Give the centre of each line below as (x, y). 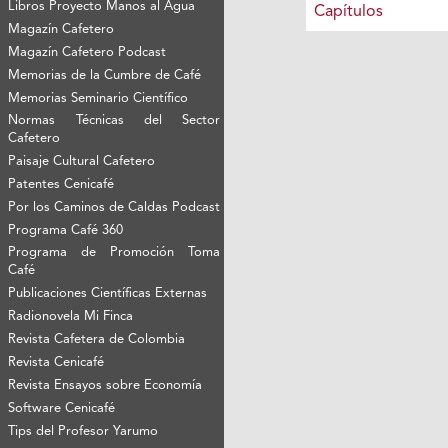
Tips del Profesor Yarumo (83, 432)
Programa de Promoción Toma (114, 253)
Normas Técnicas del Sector (114, 121)
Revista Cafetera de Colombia (97, 340)
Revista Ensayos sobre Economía (105, 386)
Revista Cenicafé (56, 363)
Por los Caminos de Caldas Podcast (114, 208)
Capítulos (348, 12)
